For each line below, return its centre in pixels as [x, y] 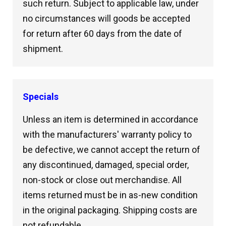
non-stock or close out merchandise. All [102, 180]
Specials [41, 97]
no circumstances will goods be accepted [106, 18]
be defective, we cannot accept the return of [111, 150]
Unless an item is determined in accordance [110, 119]
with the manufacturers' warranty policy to [107, 134]
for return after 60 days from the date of [102, 34]
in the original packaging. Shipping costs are [110, 210]
